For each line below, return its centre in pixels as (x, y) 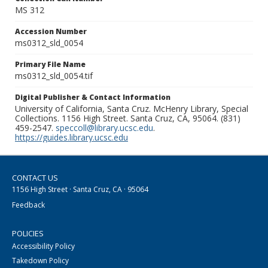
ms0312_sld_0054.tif (54, 76)
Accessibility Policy (43, 246)
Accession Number (51, 32)
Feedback (28, 205)
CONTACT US (35, 178)
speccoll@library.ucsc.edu (104, 128)
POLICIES (28, 234)
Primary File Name (50, 65)
